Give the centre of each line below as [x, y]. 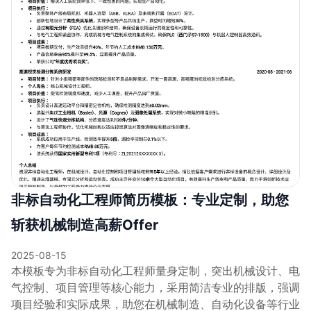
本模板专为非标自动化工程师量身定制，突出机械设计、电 [155, 270]
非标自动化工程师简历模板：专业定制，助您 [150, 200]
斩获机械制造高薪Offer [85, 225]
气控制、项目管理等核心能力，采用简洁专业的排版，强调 [155, 287]
